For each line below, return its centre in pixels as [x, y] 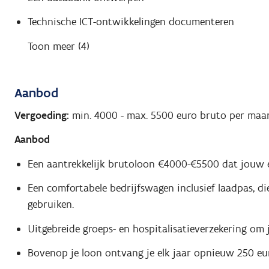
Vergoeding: [42, 115]
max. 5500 [152, 115]
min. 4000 [95, 115]
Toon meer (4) [58, 46]
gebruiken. [50, 204]
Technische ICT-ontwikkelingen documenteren [131, 22]
